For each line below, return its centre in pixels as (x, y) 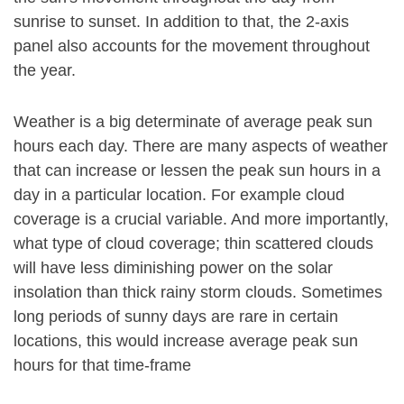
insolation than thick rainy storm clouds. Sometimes (198, 292)
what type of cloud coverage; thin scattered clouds (193, 243)
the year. (45, 70)
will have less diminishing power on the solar (173, 268)
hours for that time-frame (102, 365)
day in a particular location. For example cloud (179, 195)
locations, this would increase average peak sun (186, 341)
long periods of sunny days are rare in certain (176, 317)
